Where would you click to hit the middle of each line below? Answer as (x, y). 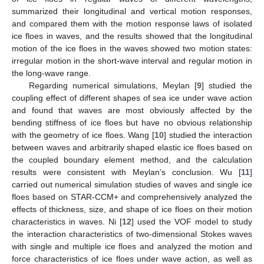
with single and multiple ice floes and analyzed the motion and (132, 246)
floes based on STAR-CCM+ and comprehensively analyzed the (132, 197)
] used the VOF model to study (192, 221)
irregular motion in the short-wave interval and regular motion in (132, 60)
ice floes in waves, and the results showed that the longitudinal (132, 36)
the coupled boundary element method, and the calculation (132, 159)
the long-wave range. (51, 73)
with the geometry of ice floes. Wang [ (83, 135)
